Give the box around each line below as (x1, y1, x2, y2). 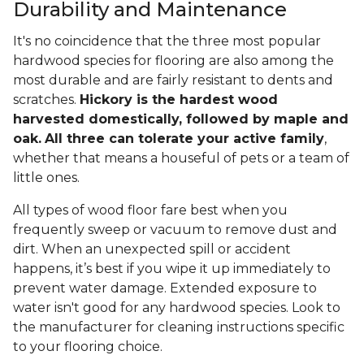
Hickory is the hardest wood (80, 92, 278, 108)
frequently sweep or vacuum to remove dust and (13, 222, 337, 238)
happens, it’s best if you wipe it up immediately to (13, 261, 331, 277)
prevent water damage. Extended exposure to (13, 280, 317, 297)
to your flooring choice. (13, 339, 169, 355)
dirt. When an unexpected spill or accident (13, 241, 291, 258)
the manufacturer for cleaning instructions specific (13, 319, 344, 336)
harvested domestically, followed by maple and (13, 111, 349, 128)
